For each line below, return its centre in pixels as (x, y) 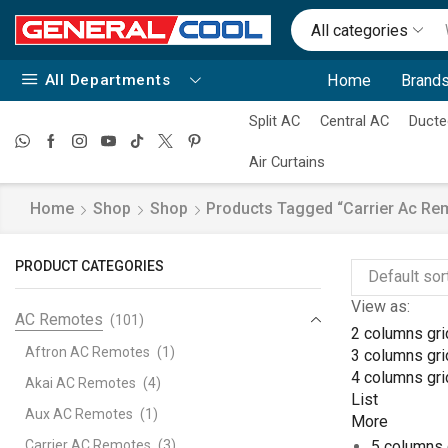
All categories (359, 30)
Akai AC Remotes (80, 382)
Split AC (274, 121)
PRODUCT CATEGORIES (89, 266)
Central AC (354, 121)
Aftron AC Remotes (87, 351)
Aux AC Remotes (79, 413)
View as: (380, 306)
